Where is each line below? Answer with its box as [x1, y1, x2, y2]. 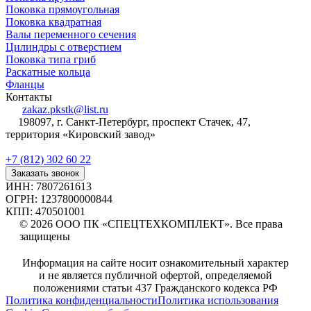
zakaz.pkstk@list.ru [22, 103, 108, 116]
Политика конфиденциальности [6, 294, 158, 307]
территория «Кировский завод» [6, 128, 155, 141]
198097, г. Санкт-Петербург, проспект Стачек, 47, [18, 116, 251, 128]
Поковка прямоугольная [6, 3, 119, 16]
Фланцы [6, 78, 44, 91]
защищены [19, 230, 70, 243]
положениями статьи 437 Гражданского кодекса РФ [33, 282, 278, 294]
